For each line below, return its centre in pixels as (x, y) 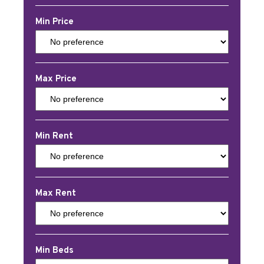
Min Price (55, 22)
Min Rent (54, 136)
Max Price (56, 79)
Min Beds (55, 251)
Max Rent (56, 194)
